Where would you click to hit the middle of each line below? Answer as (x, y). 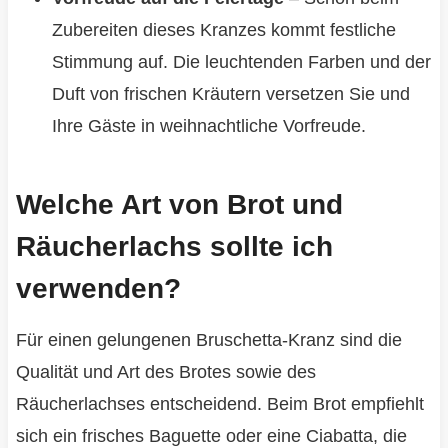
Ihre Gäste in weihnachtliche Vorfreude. (208, 126)
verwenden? (98, 289)
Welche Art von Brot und (179, 205)
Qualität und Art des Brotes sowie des (165, 372)
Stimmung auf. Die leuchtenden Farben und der (241, 62)
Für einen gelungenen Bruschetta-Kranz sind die (208, 340)
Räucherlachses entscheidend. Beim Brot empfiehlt (219, 404)
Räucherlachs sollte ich (174, 247)
